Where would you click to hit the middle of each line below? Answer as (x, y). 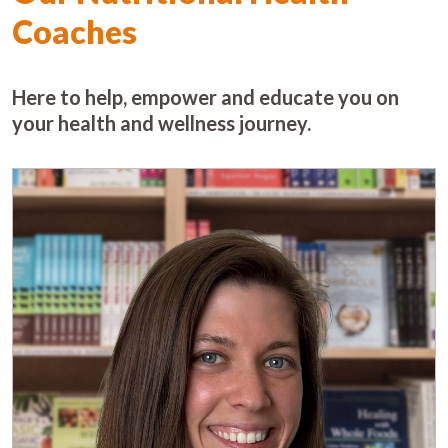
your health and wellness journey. (161, 123)
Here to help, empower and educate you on (205, 97)
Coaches (74, 32)
